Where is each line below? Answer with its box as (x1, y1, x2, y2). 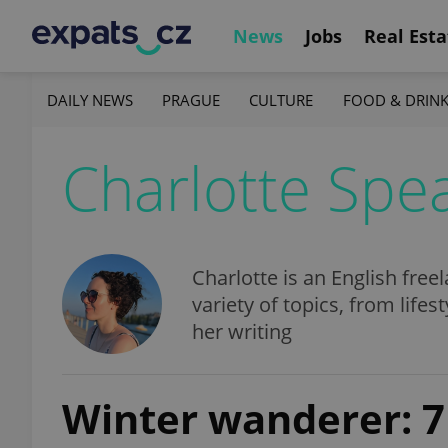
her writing (192, 317, 292, 345)
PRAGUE (162, 89, 221, 110)
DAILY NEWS (47, 89, 133, 110)
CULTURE (249, 89, 314, 110)
